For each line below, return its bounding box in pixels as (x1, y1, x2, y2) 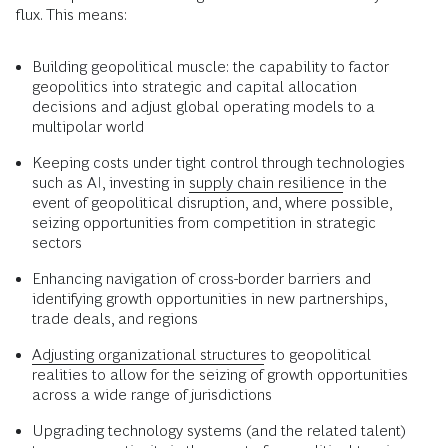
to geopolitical (267, 345, 371, 363)
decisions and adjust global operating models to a (32, 97, 375, 115)
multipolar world (32, 117, 144, 135)
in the (345, 173, 387, 191)
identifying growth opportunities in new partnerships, (32, 289, 387, 307)
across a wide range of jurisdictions (32, 385, 272, 403)
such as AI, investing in (32, 173, 189, 191)
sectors (32, 233, 82, 251)
